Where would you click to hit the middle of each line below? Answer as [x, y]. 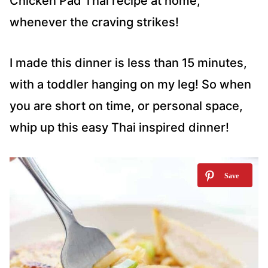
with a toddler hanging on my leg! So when [130, 85]
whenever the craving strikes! [94, 22]
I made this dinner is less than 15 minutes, [128, 63]
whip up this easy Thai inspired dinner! [119, 128]
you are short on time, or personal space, [126, 106]
